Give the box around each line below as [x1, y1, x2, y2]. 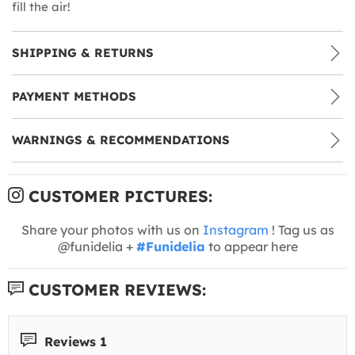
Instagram [202, 221, 269, 238]
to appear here [204, 238, 298, 254]
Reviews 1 [40, 333, 107, 349]
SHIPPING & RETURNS [12, 44, 154, 60]
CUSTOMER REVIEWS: [24, 279, 206, 300]
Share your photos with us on [21, 221, 203, 238]
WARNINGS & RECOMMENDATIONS [12, 132, 230, 147]
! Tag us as [268, 221, 334, 238]
